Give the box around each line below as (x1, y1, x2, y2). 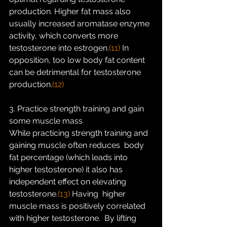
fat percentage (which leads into (9, 153, 130, 162)
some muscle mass (9, 116, 83, 126)
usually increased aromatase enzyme (9, 19, 152, 28)
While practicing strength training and (9, 128, 150, 138)
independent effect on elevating (9, 177, 128, 186)
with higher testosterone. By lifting (9, 213, 138, 223)
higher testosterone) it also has (9, 165, 127, 174)
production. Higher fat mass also (9, 7, 135, 16)
